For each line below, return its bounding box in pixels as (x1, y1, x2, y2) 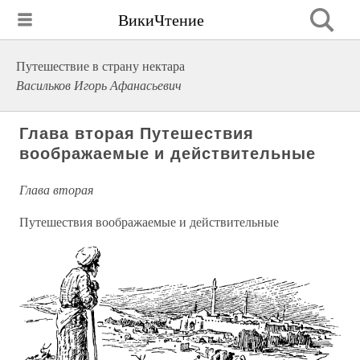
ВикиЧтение (118, 8, 204, 31)
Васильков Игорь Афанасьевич (16, 76, 182, 93)
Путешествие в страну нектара (16, 57, 185, 74)
